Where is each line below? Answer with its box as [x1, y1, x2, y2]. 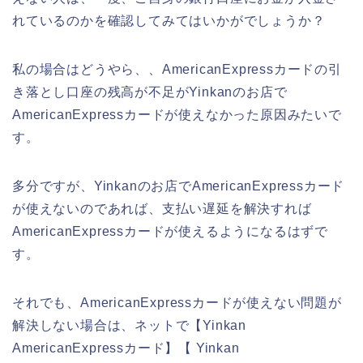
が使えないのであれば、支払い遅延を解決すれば [12, 201, 312, 216]
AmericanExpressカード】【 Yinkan [12, 340, 240, 355]
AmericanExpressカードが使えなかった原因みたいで [12, 107, 342, 122]
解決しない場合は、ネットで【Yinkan [12, 318, 246, 332]
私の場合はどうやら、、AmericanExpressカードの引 [12, 62, 342, 76]
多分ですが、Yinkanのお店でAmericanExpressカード [12, 178, 345, 193]
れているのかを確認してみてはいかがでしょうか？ [12, 13, 326, 28]
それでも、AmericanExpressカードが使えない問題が [12, 295, 342, 310]
